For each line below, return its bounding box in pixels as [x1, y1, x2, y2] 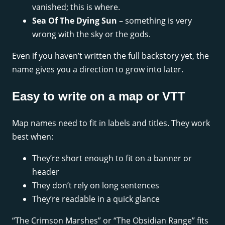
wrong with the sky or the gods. [32, 28, 151, 40]
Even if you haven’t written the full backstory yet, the [12, 50, 209, 61]
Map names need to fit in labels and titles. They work [12, 117, 210, 129]
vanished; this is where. [32, 1, 120, 13]
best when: [12, 131, 53, 142]
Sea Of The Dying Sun [32, 15, 117, 26]
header [32, 166, 59, 177]
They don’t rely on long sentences [32, 179, 159, 191]
